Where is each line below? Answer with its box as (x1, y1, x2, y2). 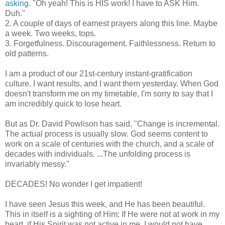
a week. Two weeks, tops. (5, 29, 96, 38)
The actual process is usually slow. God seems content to (5, 129, 208, 138)
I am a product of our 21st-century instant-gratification (5, 69, 192, 78)
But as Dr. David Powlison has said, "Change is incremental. (5, 119, 219, 128)
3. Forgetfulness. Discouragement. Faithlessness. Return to (5, 39, 215, 48)
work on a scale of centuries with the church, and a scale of (5, 139, 213, 148)
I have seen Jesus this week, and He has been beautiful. (5, 199, 205, 208)
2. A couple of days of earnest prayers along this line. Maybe (5, 19, 217, 28)
